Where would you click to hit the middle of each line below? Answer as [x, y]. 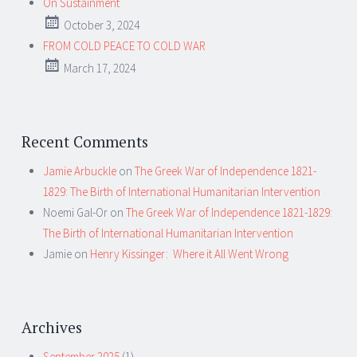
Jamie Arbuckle [80, 171]
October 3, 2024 [102, 25]
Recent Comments [85, 141]
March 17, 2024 [100, 69]
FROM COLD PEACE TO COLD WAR [124, 46]
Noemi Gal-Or [75, 213]
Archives [52, 327]
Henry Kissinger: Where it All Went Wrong [189, 254]
